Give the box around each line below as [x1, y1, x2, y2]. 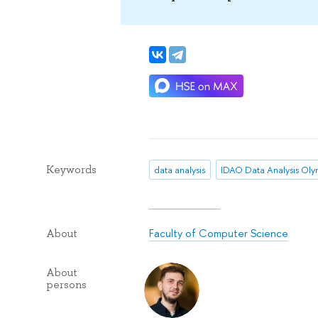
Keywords [45, 163, 97, 177]
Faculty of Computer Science [148, 226, 288, 241]
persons [45, 278, 87, 292]
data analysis [154, 163, 206, 177]
